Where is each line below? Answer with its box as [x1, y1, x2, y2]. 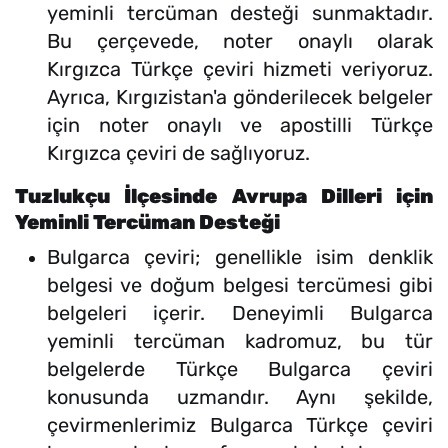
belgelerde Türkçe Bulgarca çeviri [47, 357, 433, 382]
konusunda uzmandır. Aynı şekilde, [47, 385, 433, 410]
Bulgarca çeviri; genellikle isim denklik [47, 245, 433, 270]
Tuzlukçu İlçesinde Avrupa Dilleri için [15, 184, 433, 209]
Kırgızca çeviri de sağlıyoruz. [47, 141, 310, 166]
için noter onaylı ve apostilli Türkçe [47, 113, 433, 138]
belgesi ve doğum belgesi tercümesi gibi [47, 273, 433, 298]
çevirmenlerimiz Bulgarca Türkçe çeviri [47, 413, 433, 438]
